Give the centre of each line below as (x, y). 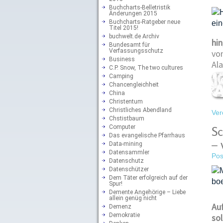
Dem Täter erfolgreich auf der (148, 177)
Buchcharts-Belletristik (140, 7)
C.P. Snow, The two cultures (146, 67)
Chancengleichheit (134, 84)
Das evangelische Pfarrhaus (147, 135)
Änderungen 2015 (133, 13)
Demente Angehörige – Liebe (147, 192)
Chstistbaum (127, 118)
